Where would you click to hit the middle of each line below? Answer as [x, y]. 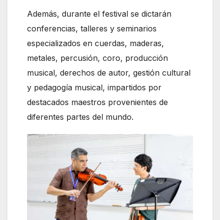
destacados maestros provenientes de [97, 102]
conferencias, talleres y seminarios [92, 28]
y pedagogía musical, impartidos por [94, 87]
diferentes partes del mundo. [80, 117]
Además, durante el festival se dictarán [99, 14]
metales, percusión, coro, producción [97, 58]
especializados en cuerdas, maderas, [96, 43]
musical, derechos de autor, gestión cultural [109, 72]
